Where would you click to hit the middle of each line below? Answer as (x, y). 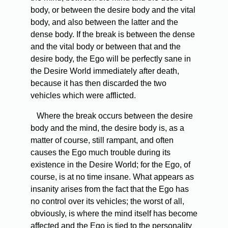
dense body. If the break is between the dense (113, 35)
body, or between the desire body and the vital (113, 10)
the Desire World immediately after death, (105, 71)
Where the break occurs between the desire (114, 116)
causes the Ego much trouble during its (101, 153)
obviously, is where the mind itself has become (114, 214)
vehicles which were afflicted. (83, 96)
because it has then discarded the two (98, 83)
